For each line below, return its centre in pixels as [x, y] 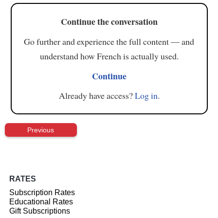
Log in [146, 96]
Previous [41, 130]
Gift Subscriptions [40, 211]
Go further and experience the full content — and [109, 41]
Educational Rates [41, 202]
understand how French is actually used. [109, 56]
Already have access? [97, 96]
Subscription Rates [42, 193]
